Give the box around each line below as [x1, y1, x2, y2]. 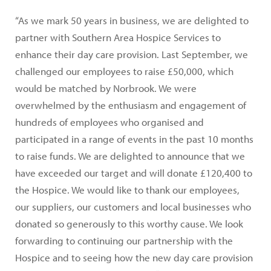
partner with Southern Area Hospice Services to [15, 31, 221, 44]
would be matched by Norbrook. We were [15, 82, 197, 95]
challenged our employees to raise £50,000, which [15, 65, 233, 78]
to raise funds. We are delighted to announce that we [15, 149, 245, 163]
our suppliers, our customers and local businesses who [15, 200, 251, 214]
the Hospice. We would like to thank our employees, [15, 183, 240, 197]
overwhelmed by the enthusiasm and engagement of [15, 99, 246, 112]
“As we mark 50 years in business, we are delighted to [15, 14, 249, 27]
